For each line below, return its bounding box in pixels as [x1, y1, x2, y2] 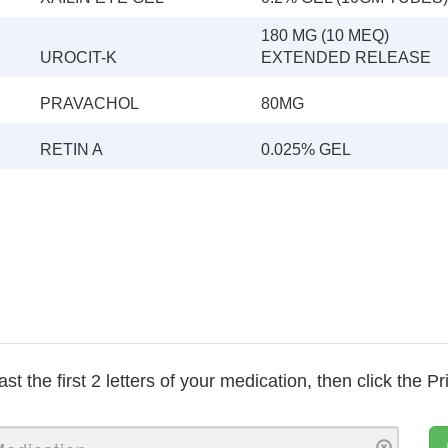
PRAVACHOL [40, 95, 139, 112]
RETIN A [40, 141, 103, 158]
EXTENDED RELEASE [261, 49, 431, 66]
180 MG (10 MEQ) [261, 27, 389, 44]
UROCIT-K [40, 49, 117, 66]
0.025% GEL [261, 141, 351, 158]
